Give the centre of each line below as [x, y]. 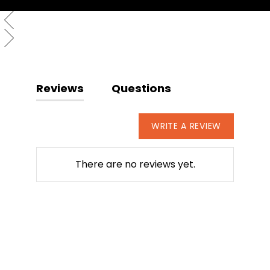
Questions [141, 88]
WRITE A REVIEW [186, 126]
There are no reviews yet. [135, 165]
